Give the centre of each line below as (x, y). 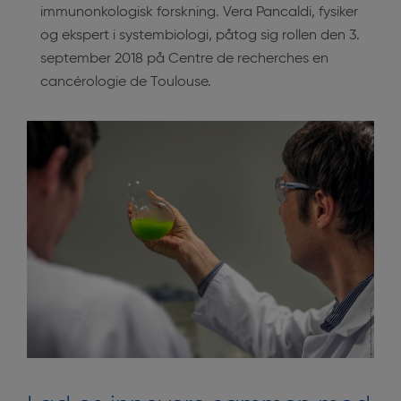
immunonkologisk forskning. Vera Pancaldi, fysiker (199, 12)
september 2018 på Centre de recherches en (184, 59)
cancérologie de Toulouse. (126, 82)
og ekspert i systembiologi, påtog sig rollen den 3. (200, 35)
